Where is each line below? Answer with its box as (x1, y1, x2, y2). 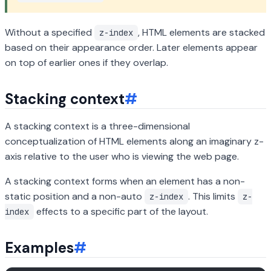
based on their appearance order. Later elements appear (5, 41, 258, 54)
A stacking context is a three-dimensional (5, 120, 190, 132)
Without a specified (5, 26, 94, 39)
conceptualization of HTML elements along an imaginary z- (5, 135, 264, 148)
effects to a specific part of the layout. (34, 205, 208, 218)
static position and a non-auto (5, 190, 145, 203)
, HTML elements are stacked (138, 26, 265, 39)
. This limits (188, 190, 238, 203)
